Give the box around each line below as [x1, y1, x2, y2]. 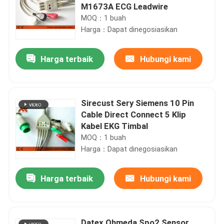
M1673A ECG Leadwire [81, 1, 168, 11]
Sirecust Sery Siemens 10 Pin [81, 97, 194, 108]
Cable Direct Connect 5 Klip [81, 109, 186, 119]
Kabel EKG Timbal [81, 120, 148, 131]
